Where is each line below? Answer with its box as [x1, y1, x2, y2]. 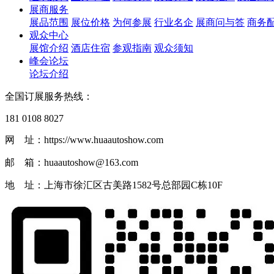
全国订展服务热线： [5, 91, 93, 102]
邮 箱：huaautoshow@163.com [5, 157, 138, 168]
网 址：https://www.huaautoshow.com [5, 135, 163, 146]
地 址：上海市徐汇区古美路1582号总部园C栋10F [5, 180, 223, 191]
